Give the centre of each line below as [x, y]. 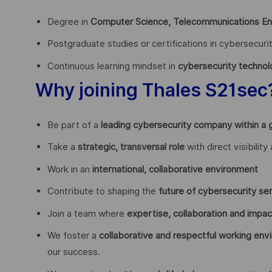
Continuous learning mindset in [113, 66]
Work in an [70, 169]
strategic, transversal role [131, 147]
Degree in [69, 22]
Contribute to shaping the [103, 192]
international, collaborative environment [175, 169]
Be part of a [74, 125]
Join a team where [87, 213]
